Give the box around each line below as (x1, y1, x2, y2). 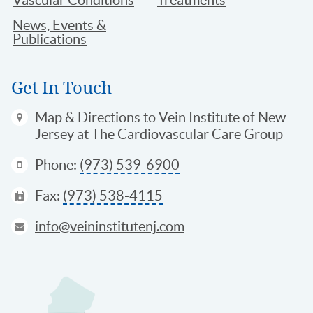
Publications (13, 31, 87, 47)
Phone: (35, 156, 80, 173)
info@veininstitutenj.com (35, 218, 184, 234)
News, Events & (13, 17, 106, 33)
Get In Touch (11, 75, 112, 98)
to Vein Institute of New (140, 109, 286, 125)
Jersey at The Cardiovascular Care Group (35, 126, 283, 142)
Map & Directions (35, 109, 140, 125)
